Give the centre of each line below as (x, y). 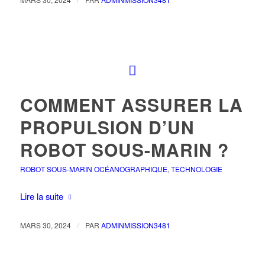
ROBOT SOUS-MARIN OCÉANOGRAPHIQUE (93, 169)
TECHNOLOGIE (196, 169)
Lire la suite (41, 196)
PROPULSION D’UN (107, 127)
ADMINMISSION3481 (135, 225)
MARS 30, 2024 (45, 225)
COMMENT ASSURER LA (131, 105)
